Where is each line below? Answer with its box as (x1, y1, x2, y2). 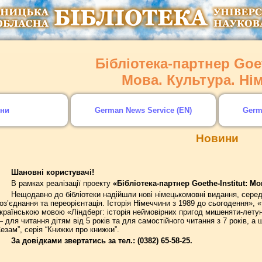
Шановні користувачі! (11, 168, 94, 177)
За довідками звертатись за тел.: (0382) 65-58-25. (11, 236, 192, 245)
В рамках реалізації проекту (11, 179, 113, 188)
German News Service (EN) (95, 106, 192, 115)
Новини (195, 132, 239, 144)
